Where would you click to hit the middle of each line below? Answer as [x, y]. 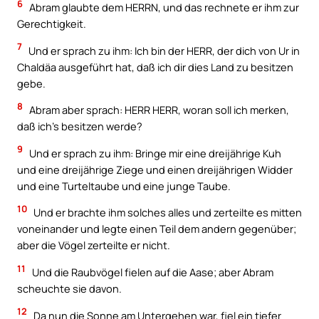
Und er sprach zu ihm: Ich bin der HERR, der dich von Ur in [163, 50]
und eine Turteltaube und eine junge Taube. [124, 185]
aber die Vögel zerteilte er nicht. [94, 245]
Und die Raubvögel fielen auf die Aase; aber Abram [152, 272]
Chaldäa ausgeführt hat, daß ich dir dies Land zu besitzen [155, 67]
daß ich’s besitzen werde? [80, 126]
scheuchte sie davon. [69, 288]
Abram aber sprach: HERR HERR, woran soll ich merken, [158, 110]
